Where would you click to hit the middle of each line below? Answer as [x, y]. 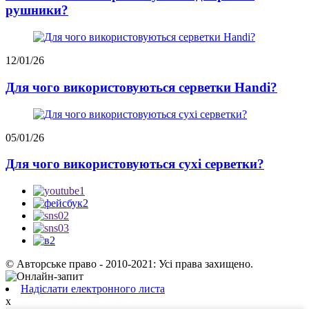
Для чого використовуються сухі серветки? [135, 164]
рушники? [37, 10]
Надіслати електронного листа [93, 289]
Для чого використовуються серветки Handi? [141, 87]
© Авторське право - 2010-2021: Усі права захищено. [129, 264]
